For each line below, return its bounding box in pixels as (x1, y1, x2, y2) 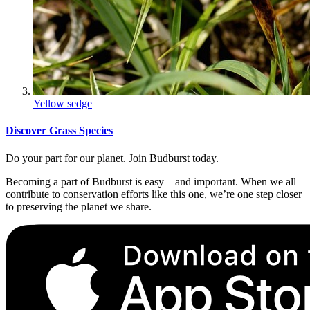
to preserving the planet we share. (6, 200, 152, 212)
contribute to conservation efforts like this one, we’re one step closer (6, 188, 302, 200)
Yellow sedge (33, 98, 92, 110)
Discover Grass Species (6, 125, 113, 137)
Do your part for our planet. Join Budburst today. (6, 152, 219, 164)
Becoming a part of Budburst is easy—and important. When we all (6, 175, 296, 188)
